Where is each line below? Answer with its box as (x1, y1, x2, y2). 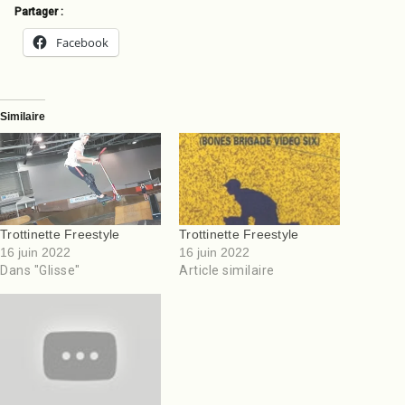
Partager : (14, 5, 63, 18)
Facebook (56, 34, 108, 51)
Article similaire (179, 262, 275, 278)
